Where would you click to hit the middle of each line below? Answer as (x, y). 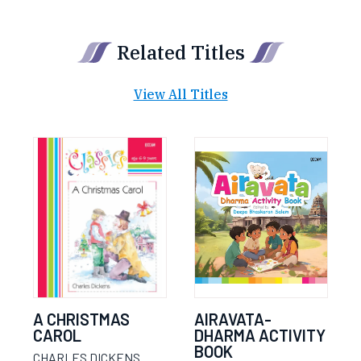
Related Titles (180, 52)
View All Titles (180, 94)
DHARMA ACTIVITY (260, 335)
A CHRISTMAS (81, 319)
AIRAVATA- (233, 319)
